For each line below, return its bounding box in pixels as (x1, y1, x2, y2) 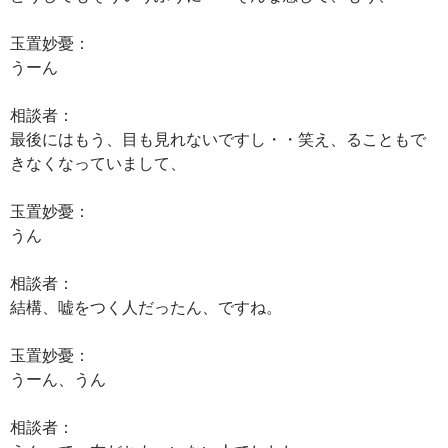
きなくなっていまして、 (10, 153, 186, 172)
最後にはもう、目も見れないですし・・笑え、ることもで (10, 129, 426, 148)
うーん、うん (10, 369, 106, 388)
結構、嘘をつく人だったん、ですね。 (10, 297, 282, 316)
